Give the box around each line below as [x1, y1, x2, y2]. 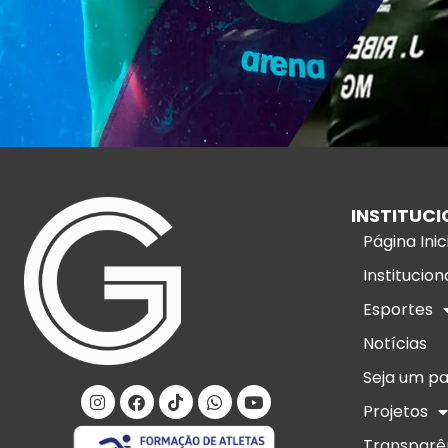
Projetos [363, 400, 428, 423]
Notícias [363, 332, 427, 355]
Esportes [363, 298, 433, 321]
